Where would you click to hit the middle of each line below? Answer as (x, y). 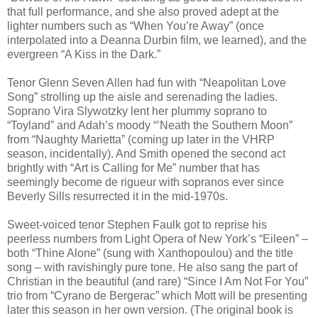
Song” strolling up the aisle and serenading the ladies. (142, 97)
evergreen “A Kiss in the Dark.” (84, 54)
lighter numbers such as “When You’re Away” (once (136, 26)
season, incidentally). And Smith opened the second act (146, 153)
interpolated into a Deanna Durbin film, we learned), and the (157, 40)
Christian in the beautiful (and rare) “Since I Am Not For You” (158, 281)
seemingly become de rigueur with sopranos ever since (146, 182)
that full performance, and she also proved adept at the (143, 11)
